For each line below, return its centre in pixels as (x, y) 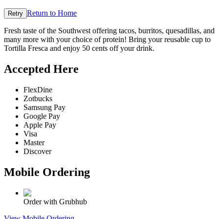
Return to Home (52, 13)
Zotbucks (38, 98)
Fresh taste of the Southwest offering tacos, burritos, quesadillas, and (109, 31)
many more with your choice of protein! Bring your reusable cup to (107, 40)
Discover (37, 151)
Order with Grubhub (55, 201)
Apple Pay (40, 125)
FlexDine (38, 89)
